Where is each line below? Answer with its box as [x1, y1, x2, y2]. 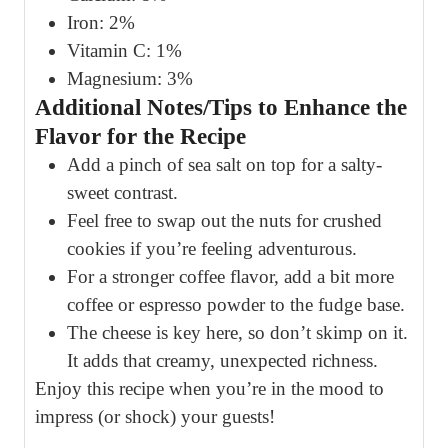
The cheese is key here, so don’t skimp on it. [67, 321, 408, 343]
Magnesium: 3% [67, 67, 193, 89]
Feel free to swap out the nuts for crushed [67, 209, 382, 231]
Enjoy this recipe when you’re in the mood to [35, 377, 384, 399]
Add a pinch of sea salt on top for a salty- [67, 153, 382, 175]
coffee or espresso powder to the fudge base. [67, 293, 405, 315]
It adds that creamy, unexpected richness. [67, 349, 378, 371]
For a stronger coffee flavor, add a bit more [67, 265, 394, 287]
